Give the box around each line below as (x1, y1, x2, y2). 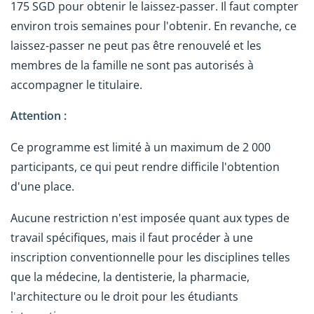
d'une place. (11, 179, 74, 195)
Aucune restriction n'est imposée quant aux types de (11, 210, 289, 226)
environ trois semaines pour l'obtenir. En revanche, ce (11, 18, 296, 34)
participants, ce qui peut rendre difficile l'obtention (11, 159, 280, 175)
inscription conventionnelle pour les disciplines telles (11, 249, 290, 265)
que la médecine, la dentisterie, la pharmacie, (11, 268, 250, 285)
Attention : (11, 108, 67, 124)
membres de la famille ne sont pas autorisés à (11, 57, 254, 73)
